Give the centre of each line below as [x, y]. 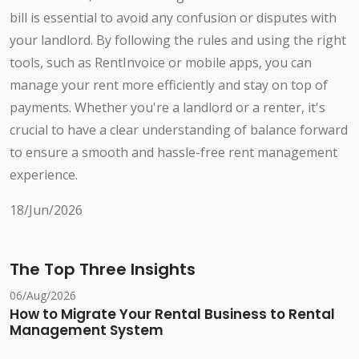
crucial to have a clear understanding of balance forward [179, 130]
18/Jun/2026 [46, 210]
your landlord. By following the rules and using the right [178, 40]
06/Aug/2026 [43, 296]
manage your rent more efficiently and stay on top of [169, 85]
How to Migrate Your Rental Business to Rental [172, 315]
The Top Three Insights [103, 270]
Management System [87, 331]
